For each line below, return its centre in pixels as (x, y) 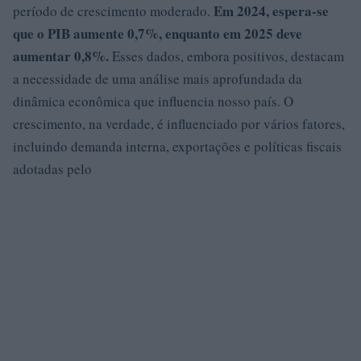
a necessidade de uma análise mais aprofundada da (158, 79)
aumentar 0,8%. (61, 56)
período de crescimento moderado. (113, 11)
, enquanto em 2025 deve (230, 33)
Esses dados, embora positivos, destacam (226, 56)
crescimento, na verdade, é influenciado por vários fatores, (179, 124)
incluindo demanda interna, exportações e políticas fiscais (177, 146)
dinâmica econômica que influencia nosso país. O (153, 101)
